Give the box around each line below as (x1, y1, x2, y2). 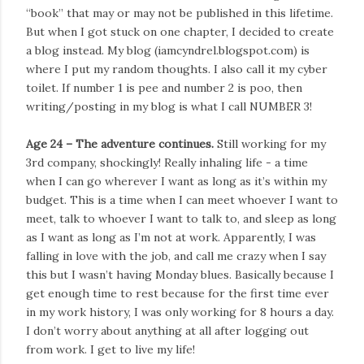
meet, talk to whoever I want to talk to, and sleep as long (26, 210, 336, 226)
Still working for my (217, 136, 326, 151)
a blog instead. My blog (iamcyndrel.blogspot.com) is (26, 42, 310, 58)
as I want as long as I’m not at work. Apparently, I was (26, 229, 316, 245)
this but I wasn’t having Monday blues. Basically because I (26, 266, 334, 282)
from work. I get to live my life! (26, 341, 195, 357)
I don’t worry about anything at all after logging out (26, 323, 309, 338)
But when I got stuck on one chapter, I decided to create (26, 24, 334, 39)
